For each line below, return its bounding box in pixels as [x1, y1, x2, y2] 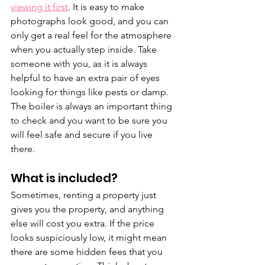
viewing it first [11, 1, 68, 12]
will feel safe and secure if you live [11, 129, 155, 140]
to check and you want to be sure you [11, 115, 170, 126]
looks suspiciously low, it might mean [11, 232, 169, 243]
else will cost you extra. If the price [11, 218, 157, 229]
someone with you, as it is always [11, 58, 150, 69]
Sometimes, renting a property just [11, 189, 159, 201]
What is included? [11, 170, 118, 186]
